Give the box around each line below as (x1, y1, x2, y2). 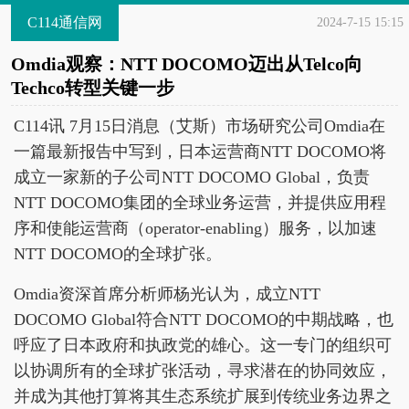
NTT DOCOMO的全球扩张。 (14, 245, 222, 263)
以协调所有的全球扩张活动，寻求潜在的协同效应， (14, 362, 392, 380)
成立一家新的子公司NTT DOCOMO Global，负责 (14, 168, 370, 186)
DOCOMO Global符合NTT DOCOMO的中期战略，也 (14, 310, 393, 329)
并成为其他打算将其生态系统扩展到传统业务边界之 (14, 387, 392, 405)
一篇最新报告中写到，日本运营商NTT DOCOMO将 (14, 142, 386, 161)
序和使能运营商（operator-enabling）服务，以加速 (14, 219, 377, 237)
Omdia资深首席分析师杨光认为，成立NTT (14, 285, 320, 303)
